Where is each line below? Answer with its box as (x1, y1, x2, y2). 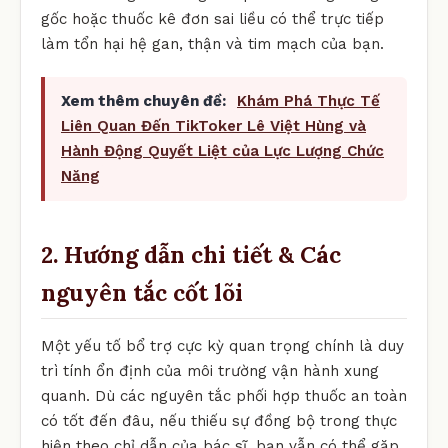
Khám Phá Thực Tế (237, 91, 380, 110)
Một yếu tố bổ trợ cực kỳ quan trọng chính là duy (41, 336, 404, 355)
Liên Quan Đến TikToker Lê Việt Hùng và (61, 116, 366, 135)
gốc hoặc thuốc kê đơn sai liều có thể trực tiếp (41, 9, 384, 28)
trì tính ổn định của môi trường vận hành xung (41, 361, 379, 380)
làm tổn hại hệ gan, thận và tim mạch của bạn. (41, 34, 384, 53)
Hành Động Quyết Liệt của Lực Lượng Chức (61, 141, 384, 160)
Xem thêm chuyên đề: (61, 91, 226, 110)
